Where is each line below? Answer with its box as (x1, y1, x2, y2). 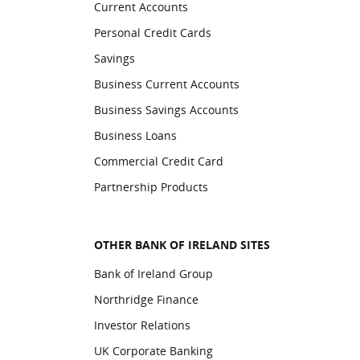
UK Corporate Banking (93, 343, 213, 358)
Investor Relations (93, 317, 190, 333)
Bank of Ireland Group (93, 266, 213, 281)
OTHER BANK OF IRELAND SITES (93, 237, 270, 252)
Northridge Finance (93, 292, 198, 307)
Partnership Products (93, 179, 208, 194)
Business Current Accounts (93, 76, 239, 92)
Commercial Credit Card (93, 153, 223, 169)
